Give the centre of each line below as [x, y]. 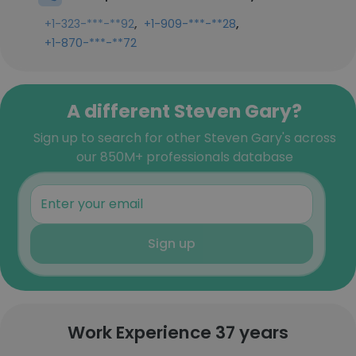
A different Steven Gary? [184, 111]
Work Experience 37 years [178, 333]
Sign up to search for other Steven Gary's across [184, 138]
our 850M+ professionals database [184, 157]
